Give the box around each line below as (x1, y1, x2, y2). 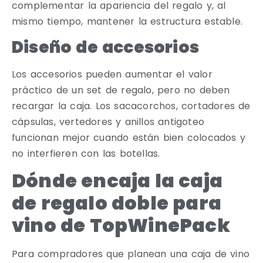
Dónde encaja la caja (12, 167, 223, 194)
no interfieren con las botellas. (12, 146, 160, 160)
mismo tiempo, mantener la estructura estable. (12, 14, 243, 28)
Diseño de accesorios (12, 35, 199, 59)
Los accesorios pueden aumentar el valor (12, 67, 213, 81)
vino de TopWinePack (12, 212, 230, 239)
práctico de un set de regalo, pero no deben (12, 83, 230, 97)
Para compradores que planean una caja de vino (12, 247, 250, 261)
